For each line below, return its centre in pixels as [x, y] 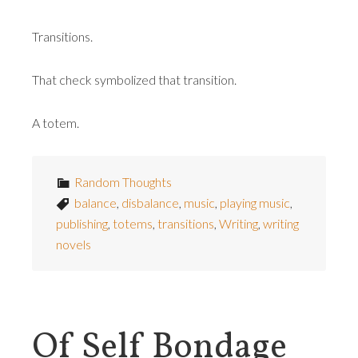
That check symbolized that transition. [134, 80]
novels [74, 244]
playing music [255, 203]
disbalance [150, 203]
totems [133, 223]
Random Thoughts [123, 182]
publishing [82, 223]
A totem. [56, 123]
